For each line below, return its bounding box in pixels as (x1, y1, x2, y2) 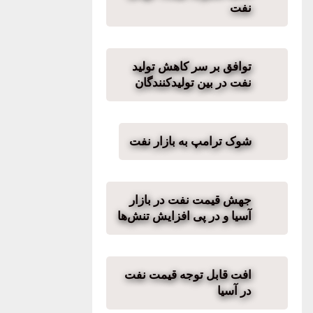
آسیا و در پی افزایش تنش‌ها (117, 210, 252, 222)
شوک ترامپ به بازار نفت (129, 135, 252, 147)
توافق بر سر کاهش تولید (132, 60, 252, 73)
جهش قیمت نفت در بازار (129, 194, 252, 206)
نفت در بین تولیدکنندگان (135, 76, 252, 89)
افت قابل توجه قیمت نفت (124, 268, 252, 281)
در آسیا (217, 284, 252, 297)
